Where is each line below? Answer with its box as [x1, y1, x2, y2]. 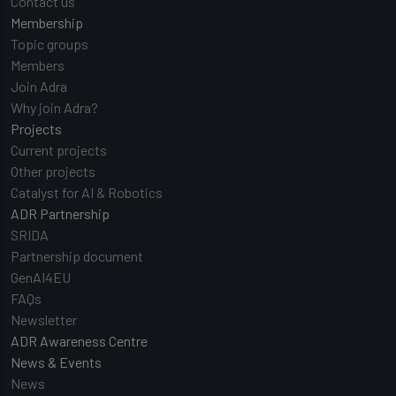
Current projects [11, 141, 107, 158]
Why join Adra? [11, 99, 98, 116]
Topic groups [11, 35, 88, 52]
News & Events [11, 354, 102, 370]
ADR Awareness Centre [11, 332, 148, 349]
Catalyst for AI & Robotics [11, 184, 163, 201]
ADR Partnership [11, 205, 110, 222]
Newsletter [11, 311, 77, 328]
